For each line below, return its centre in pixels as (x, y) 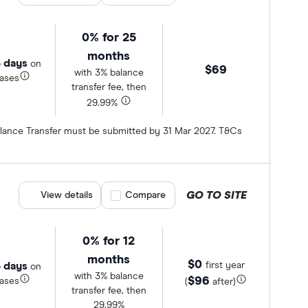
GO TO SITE (217, 196)
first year (225, 265)
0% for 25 (109, 38)
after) (223, 282)
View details (67, 196)
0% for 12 (109, 242)
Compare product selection (171, 196)
